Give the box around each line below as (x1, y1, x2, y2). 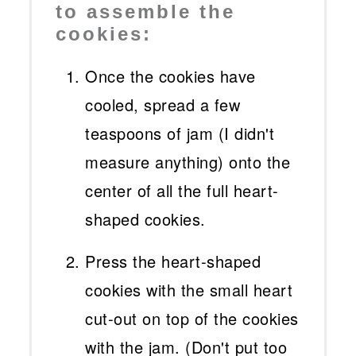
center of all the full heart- (85, 179, 279, 203)
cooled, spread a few (85, 93, 241, 117)
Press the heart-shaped (85, 250, 261, 273)
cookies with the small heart (85, 278, 293, 302)
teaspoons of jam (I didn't (85, 122, 275, 145)
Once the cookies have (85, 64, 256, 88)
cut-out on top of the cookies (85, 307, 299, 331)
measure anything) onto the (85, 150, 291, 174)
